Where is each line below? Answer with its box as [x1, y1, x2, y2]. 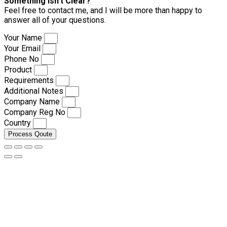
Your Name [4, 32, 44, 43]
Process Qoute [8, 130, 52, 138]
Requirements [4, 75, 56, 85]
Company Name [4, 96, 62, 106]
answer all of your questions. [4, 15, 106, 25]
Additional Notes [4, 86, 65, 96]
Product [4, 64, 34, 74]
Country [4, 118, 33, 128]
